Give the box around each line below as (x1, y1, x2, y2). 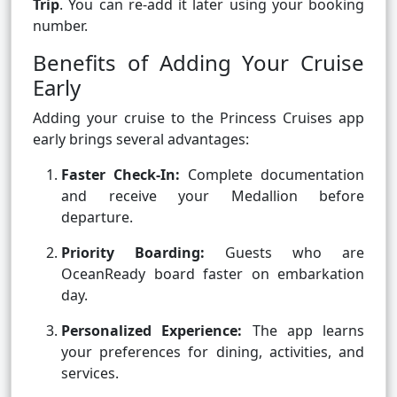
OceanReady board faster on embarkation (61, 264, 364, 284)
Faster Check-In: (61, 165, 180, 185)
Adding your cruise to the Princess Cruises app (33, 108, 364, 128)
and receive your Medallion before (61, 186, 364, 206)
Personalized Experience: (61, 321, 243, 341)
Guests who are (205, 243, 364, 263)
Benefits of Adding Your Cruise (33, 48, 364, 78)
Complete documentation (180, 165, 364, 185)
